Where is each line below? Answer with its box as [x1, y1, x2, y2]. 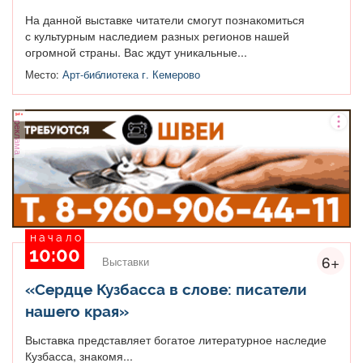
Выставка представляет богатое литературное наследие [25, 331, 327, 348]
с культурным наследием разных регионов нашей [25, 27, 289, 44]
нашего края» [25, 301, 129, 320]
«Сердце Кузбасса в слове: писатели [25, 280, 307, 298]
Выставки [102, 254, 149, 269]
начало [29, 229, 83, 244]
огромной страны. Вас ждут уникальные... [25, 43, 247, 60]
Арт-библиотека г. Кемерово [62, 66, 200, 82]
